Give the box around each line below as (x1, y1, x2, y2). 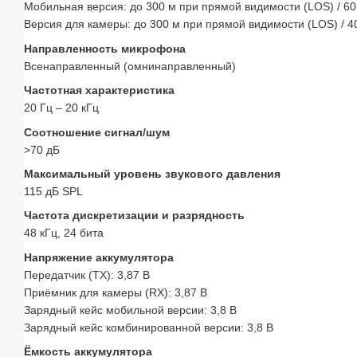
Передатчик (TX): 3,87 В (24, 268, 150, 281)
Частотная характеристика (24, 84, 175, 97)
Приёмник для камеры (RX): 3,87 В (24, 285, 207, 299)
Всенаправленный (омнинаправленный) (24, 59, 236, 73)
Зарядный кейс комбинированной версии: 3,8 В (24, 320, 273, 334)
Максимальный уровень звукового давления (24, 167, 280, 180)
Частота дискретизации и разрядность (24, 209, 245, 222)
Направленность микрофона (24, 41, 186, 55)
